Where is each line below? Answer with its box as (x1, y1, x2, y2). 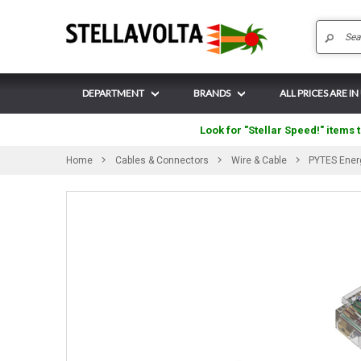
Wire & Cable (230, 155, 287, 166)
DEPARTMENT (82, 87, 144, 99)
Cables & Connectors (114, 155, 209, 166)
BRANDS (193, 87, 230, 99)
